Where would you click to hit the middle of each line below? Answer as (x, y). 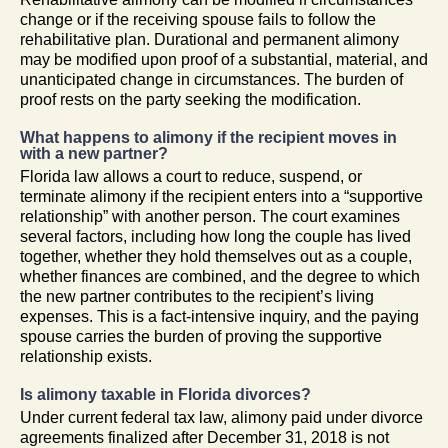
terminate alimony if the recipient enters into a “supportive (221, 196)
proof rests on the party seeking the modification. (190, 99)
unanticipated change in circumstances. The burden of (211, 79)
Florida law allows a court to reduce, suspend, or (191, 176)
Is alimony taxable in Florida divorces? (165, 394)
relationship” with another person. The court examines (210, 216)
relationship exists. (86, 356)
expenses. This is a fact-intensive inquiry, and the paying (219, 316)
